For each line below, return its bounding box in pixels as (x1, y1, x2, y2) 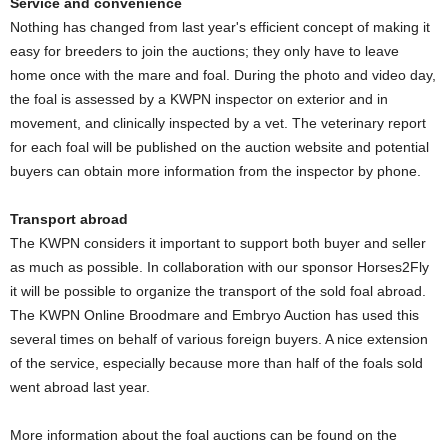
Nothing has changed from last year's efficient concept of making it (10, 19, 430, 35)
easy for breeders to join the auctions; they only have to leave (10, 43, 399, 59)
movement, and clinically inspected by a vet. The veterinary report (10, 115, 426, 131)
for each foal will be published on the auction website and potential (10, 139, 429, 155)
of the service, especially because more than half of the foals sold (10, 355, 423, 371)
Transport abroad (10, 211, 128, 227)
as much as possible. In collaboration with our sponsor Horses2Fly (10, 259, 429, 275)
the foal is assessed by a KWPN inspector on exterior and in (10, 91, 388, 107)
